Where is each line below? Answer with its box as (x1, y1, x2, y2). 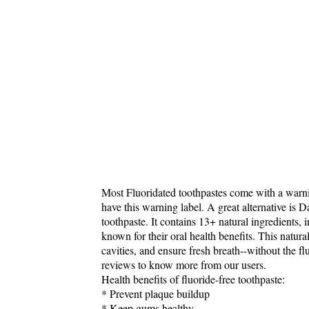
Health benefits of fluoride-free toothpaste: (101, 271, 285, 286)
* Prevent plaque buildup (101, 286, 210, 301)
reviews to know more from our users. (101, 257, 266, 272)
